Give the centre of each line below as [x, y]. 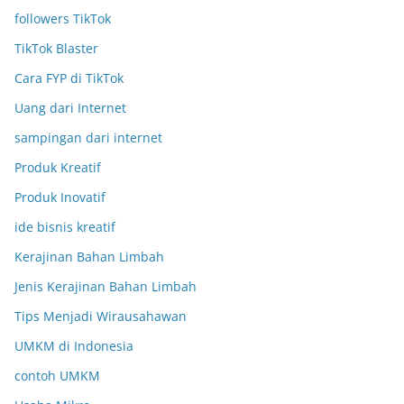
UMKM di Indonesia [74, 346]
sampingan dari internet [88, 138]
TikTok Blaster [56, 48]
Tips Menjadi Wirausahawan [101, 316]
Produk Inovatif [60, 197]
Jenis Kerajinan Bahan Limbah [106, 286]
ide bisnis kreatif [65, 227]
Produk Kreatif [58, 167]
